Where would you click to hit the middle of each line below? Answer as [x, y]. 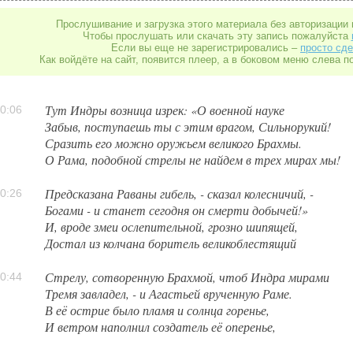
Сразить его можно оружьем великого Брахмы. [174, 143]
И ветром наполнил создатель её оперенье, [161, 326]
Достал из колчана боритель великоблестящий [171, 243]
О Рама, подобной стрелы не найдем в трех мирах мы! [193, 160]
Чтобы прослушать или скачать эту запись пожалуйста [217, 36]
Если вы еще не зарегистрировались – [206, 48]
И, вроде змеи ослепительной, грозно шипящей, [172, 226]
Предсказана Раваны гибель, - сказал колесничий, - [180, 193]
